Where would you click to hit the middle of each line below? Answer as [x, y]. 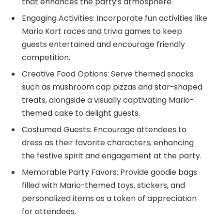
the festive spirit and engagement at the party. [112, 155]
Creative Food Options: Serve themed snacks [108, 74]
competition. [46, 57]
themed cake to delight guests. [81, 113]
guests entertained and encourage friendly [103, 44]
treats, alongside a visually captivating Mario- [108, 100]
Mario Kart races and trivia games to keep [102, 31]
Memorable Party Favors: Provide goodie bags [109, 172]
